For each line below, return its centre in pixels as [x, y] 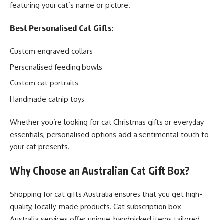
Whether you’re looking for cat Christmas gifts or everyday [107, 122]
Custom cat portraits [44, 83]
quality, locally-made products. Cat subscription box [96, 206]
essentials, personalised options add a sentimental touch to [109, 134]
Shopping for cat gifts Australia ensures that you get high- [106, 194]
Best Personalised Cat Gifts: [62, 28]
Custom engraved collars [51, 51]
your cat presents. [40, 147]
